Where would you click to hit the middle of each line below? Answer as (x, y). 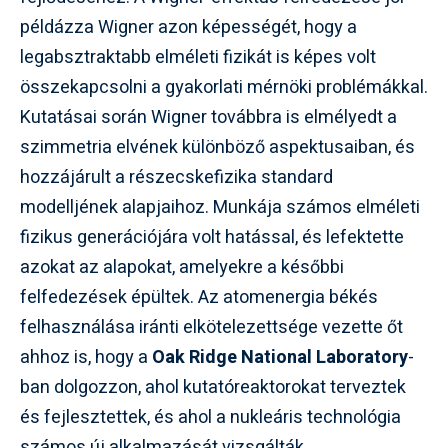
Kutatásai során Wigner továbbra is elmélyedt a (208, 117)
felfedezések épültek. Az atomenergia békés (199, 297)
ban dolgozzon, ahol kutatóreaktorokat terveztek (213, 387)
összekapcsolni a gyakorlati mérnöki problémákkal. (224, 87)
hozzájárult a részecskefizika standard (176, 177)
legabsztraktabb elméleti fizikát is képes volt (198, 57)
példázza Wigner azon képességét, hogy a (188, 27)
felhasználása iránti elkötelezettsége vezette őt (211, 327)
